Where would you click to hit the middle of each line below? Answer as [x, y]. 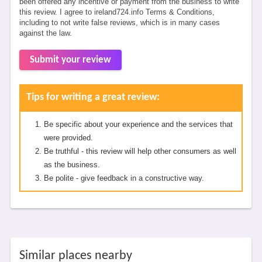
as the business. [72, 165]
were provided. [68, 138]
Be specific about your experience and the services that [138, 124]
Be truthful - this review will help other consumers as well [140, 151]
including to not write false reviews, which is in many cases [119, 23]
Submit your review [70, 60]
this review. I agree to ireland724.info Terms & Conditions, [117, 12]
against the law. [45, 33]
